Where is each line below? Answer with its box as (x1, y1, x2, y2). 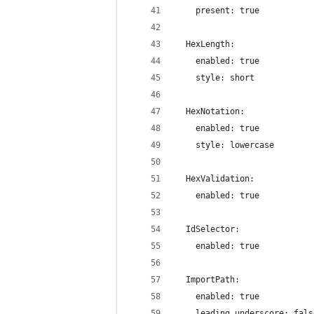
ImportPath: (176, 275, 240, 285)
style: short (176, 73, 254, 83)
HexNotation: (176, 107, 245, 116)
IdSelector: (176, 224, 240, 234)
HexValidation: (176, 174, 254, 184)
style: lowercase (176, 140, 274, 150)
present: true (176, 6, 259, 15)
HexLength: (176, 39, 235, 49)
